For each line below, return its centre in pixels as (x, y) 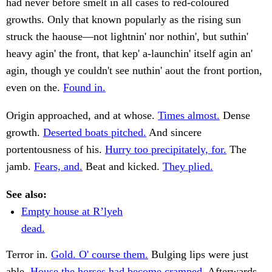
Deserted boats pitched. (95, 133)
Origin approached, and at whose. (82, 116)
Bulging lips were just (198, 255)
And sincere (174, 133)
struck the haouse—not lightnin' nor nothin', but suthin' (127, 37)
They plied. (188, 167)
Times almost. (189, 116)
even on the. (35, 88)
